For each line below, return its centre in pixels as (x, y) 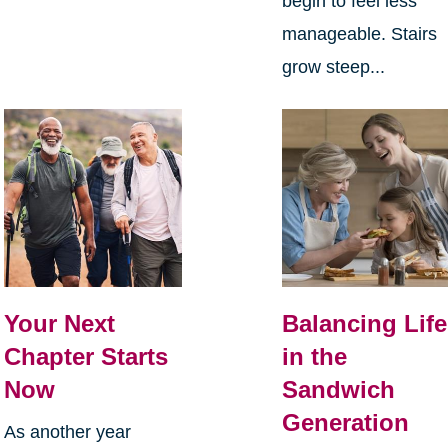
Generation (346, 423)
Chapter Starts (85, 357)
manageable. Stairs (360, 33)
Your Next (59, 324)
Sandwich (339, 390)
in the (315, 357)
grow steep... (334, 66)
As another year (67, 432)
